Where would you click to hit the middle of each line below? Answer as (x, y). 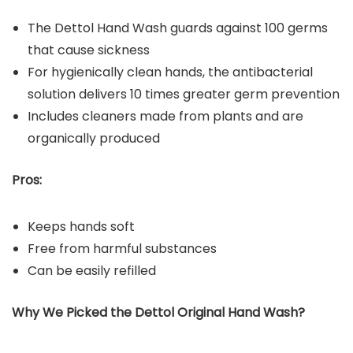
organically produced (94, 138)
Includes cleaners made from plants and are (165, 116)
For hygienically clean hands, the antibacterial (170, 72)
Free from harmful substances (122, 248)
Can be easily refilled (92, 270)
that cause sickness (89, 50)
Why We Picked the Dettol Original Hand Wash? (158, 312)
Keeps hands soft (81, 226)
